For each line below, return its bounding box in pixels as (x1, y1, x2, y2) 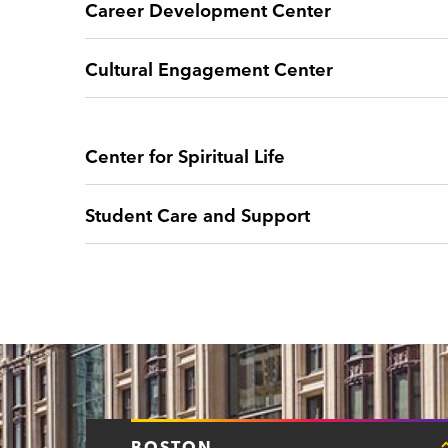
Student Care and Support (84, 200, 310, 227)
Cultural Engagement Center (84, 54, 333, 81)
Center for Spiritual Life (84, 141, 285, 168)
